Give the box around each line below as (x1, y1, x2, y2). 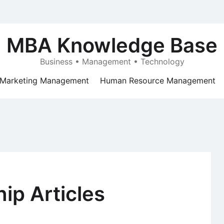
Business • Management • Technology (39, 56, 184, 66)
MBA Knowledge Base (6, 33, 217, 57)
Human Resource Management (100, 75, 215, 85)
